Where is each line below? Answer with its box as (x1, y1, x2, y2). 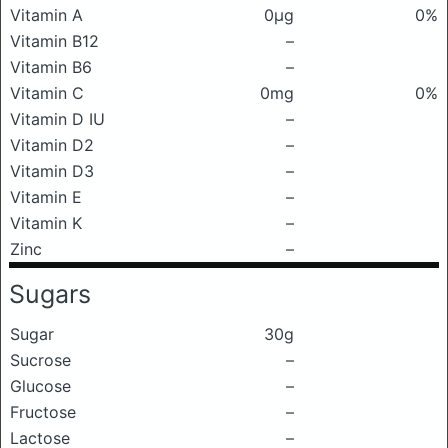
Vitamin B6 (10, 57, 92, 77)
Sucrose (10, 350, 71, 370)
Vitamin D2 (10, 135, 94, 155)
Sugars (9, 279, 91, 309)
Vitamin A (10, 5, 83, 25)
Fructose (10, 402, 76, 422)
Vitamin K (10, 213, 82, 233)
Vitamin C (10, 83, 84, 103)
